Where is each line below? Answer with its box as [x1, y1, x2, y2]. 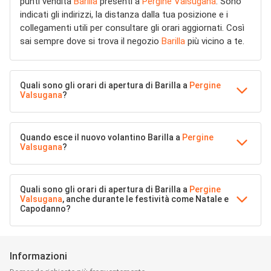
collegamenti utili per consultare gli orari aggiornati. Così [20, 22, 244, 33]
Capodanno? [20, 204, 71, 214]
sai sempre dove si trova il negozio [20, 36, 162, 47]
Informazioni [10, 250, 67, 262]
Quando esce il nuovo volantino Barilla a [20, 132, 182, 142]
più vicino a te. [185, 36, 244, 47]
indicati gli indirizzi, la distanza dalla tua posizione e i [20, 9, 228, 20]
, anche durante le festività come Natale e [62, 194, 229, 204]
